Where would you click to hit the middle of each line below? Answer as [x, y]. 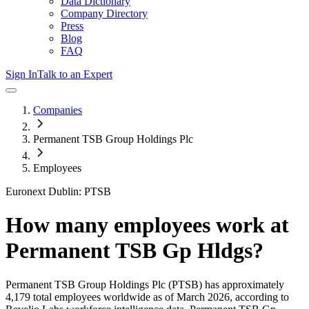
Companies [58, 110]
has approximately [243, 284]
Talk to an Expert [75, 74]
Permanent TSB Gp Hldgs [129, 251]
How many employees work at [147, 225]
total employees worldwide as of [102, 297]
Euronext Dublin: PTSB [58, 191]
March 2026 [203, 297]
